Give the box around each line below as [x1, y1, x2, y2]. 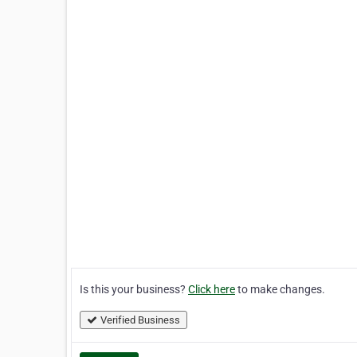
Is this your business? [80, 283, 188, 296]
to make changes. [235, 283, 325, 296]
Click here [188, 283, 235, 296]
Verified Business [100, 314, 180, 326]
